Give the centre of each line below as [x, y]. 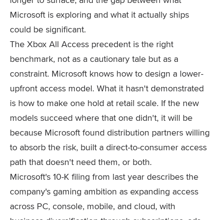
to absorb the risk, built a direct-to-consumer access [108, 147]
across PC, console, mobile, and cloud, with [93, 206]
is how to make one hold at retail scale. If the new [104, 103]
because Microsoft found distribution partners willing [110, 132]
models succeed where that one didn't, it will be [101, 118]
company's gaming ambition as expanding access [104, 191]
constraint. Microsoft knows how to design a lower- [107, 73]
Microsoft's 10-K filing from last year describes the [104, 177]
